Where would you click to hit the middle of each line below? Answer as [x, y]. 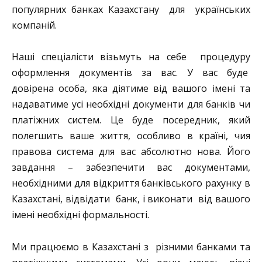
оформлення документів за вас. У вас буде [131, 73]
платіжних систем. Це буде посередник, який [131, 120]
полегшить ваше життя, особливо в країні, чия [131, 136]
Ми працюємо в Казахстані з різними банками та [131, 247]
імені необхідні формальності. [80, 215]
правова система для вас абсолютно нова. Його [131, 152]
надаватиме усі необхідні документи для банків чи [131, 104]
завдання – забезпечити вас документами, [131, 168]
